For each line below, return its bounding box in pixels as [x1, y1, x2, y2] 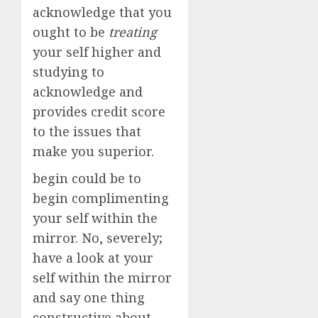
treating [109, 23, 157, 40]
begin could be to [33, 170, 141, 187]
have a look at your [33, 249, 153, 266]
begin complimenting [33, 190, 169, 207]
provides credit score [33, 103, 165, 120]
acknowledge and [33, 83, 143, 100]
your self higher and [33, 43, 161, 60]
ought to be [33, 23, 109, 40]
